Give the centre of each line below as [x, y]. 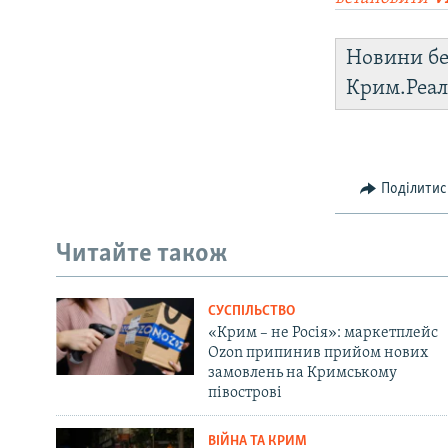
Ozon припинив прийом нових [317, 352]
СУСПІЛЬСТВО [251, 311]
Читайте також [142, 255]
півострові [244, 392]
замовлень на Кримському [302, 372]
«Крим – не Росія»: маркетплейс [322, 332]
